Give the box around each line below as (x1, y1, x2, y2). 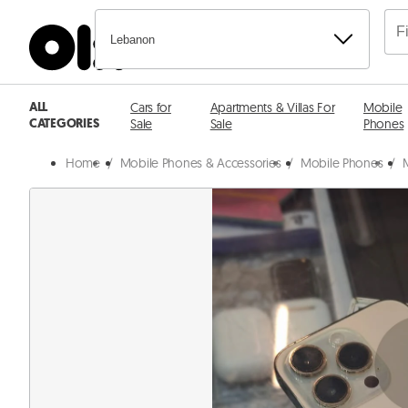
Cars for (130, 99, 171, 116)
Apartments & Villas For (209, 99, 335, 116)
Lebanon (110, 32, 155, 46)
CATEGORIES (29, 115, 99, 132)
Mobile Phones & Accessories (119, 155, 281, 171)
